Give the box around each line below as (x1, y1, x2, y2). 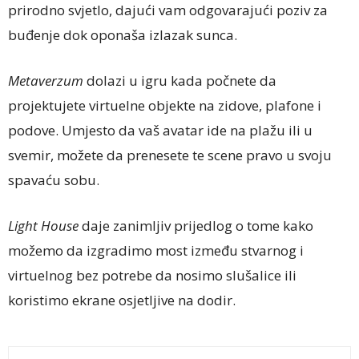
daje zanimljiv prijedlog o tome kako (79, 216, 313, 236)
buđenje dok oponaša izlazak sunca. (8, 26, 237, 45)
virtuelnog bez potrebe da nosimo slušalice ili (8, 266, 296, 285)
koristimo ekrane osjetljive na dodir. (8, 291, 236, 310)
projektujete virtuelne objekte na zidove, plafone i (8, 96, 321, 115)
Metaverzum (8, 71, 83, 91)
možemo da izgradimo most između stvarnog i (8, 241, 304, 260)
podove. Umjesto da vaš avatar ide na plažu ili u (8, 121, 313, 140)
